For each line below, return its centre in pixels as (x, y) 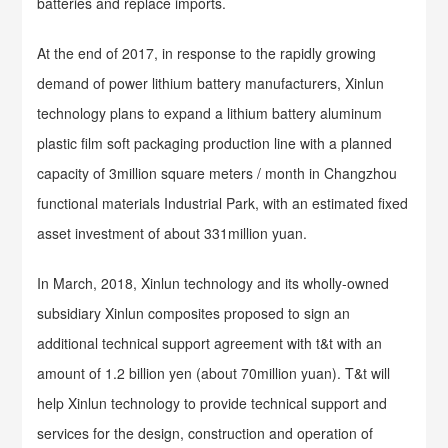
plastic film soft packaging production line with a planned (215, 143)
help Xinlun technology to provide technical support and (212, 403)
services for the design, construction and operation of (205, 433)
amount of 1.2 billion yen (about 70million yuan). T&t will (214, 373)
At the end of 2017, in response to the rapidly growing (207, 53)
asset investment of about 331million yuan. (172, 233)
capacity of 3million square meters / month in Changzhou (217, 173)
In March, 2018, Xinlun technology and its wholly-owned (213, 283)
